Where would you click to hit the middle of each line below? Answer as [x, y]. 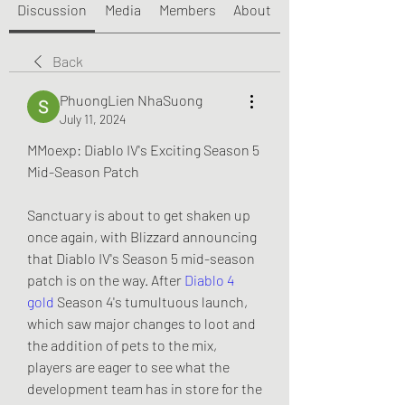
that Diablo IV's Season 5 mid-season [141, 258]
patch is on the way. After [106, 279]
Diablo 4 [209, 279]
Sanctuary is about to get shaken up [139, 214]
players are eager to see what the [128, 366]
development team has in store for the [145, 388]
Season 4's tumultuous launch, [151, 301]
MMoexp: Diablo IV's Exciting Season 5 [143, 149]
